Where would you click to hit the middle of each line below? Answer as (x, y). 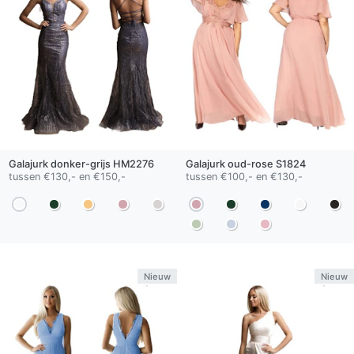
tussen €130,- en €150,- (67, 177)
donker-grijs (80, 164)
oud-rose (250, 164)
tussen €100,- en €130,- (244, 177)
